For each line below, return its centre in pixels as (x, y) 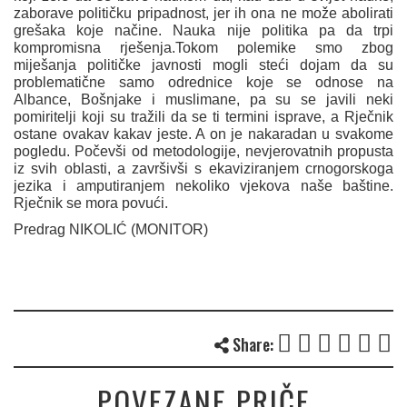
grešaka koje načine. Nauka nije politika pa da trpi (203, 31)
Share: (251, 345)
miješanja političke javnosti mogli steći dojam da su (203, 65)
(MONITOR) (169, 230)
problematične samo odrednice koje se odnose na (203, 83)
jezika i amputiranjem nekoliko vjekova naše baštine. (203, 186)
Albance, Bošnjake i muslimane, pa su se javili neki (203, 100)
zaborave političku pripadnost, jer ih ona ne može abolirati (203, 14)
